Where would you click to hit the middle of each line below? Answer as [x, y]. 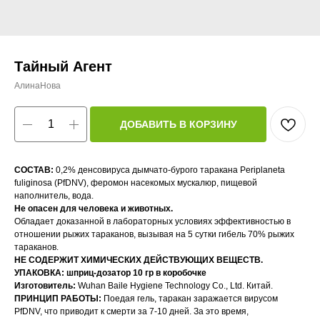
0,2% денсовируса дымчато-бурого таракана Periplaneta [169, 170]
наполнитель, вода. [54, 196]
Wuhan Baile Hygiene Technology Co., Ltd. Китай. [175, 286]
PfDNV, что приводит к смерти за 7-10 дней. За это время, [131, 311]
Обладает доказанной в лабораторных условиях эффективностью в [152, 221]
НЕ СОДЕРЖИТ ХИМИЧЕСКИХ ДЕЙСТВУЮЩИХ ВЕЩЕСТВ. [139, 260]
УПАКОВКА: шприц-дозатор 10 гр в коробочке [110, 273]
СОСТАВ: [34, 170]
